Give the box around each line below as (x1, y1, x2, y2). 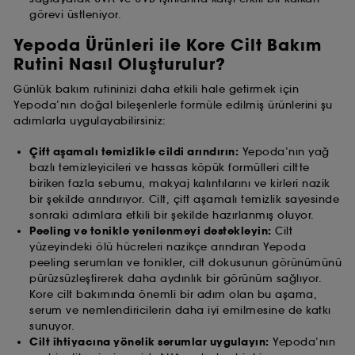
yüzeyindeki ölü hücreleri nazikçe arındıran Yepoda (29, 240, 306, 254)
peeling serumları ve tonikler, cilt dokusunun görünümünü (29, 256, 342, 270)
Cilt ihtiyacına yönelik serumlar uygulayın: (29, 335, 269, 350)
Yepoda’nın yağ (239, 145, 330, 159)
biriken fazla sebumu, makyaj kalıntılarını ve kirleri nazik (29, 177, 330, 191)
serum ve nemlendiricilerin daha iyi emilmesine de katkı (29, 303, 331, 318)
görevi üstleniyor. (29, 7, 121, 21)
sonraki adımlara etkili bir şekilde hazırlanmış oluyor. (29, 208, 315, 223)
